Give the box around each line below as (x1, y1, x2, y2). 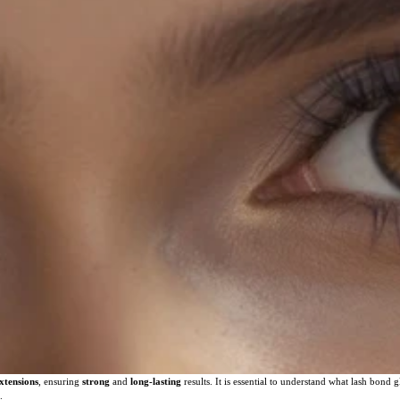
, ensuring (38, 375, 82, 387)
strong (82, 375, 110, 387)
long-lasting (130, 375, 181, 387)
